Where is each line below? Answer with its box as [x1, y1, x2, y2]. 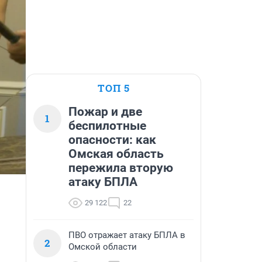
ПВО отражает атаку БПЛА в [68, 230, 185, 240]
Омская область [68, 147, 164, 161]
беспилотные [68, 119, 146, 133]
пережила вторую [68, 161, 173, 175]
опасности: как [68, 133, 156, 147]
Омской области [68, 242, 137, 252]
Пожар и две [68, 105, 142, 119]
